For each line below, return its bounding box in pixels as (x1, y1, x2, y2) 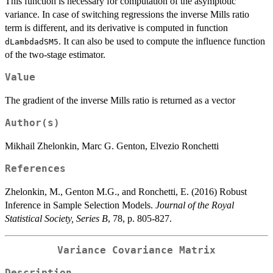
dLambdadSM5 (5, 37, 58, 47)
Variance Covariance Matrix (57, 245, 216, 257)
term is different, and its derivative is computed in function (5, 23, 228, 34)
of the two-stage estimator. (5, 49, 105, 60)
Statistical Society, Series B (5, 213, 108, 224)
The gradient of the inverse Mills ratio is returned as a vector (5, 95, 235, 106)
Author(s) (5, 118, 60, 129)
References (5, 163, 66, 175)
